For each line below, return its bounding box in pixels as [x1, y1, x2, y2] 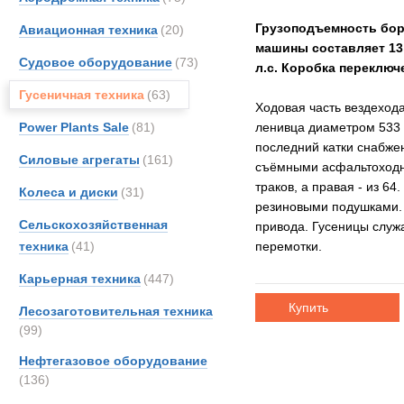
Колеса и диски [19, 185, 118, 199]
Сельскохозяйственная [19, 217, 168, 232]
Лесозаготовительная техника [19, 304, 213, 318]
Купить [288, 300, 328, 315]
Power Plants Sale [19, 120, 129, 134]
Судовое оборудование [19, 55, 172, 69]
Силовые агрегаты [19, 152, 140, 167]
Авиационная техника [19, 23, 158, 37]
